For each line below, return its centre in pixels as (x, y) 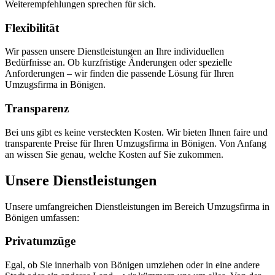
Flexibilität (32, 28)
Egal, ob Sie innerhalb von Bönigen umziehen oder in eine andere (132, 265)
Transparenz (37, 108)
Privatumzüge (40, 241)
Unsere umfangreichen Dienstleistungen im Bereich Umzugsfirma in (137, 206)
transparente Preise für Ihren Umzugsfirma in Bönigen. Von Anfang (136, 143)
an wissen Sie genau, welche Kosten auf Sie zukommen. (114, 154)
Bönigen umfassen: (42, 217)
